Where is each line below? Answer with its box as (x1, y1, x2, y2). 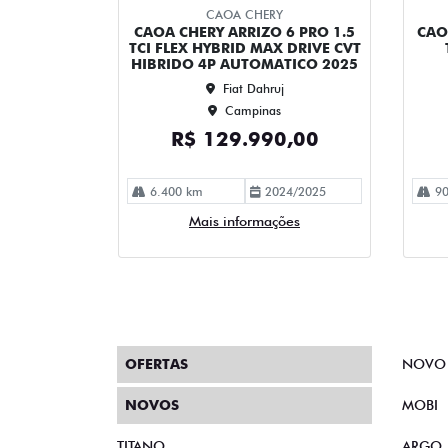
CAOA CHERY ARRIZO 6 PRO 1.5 (134, 23, 355, 40)
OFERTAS (125, 356, 188, 372)
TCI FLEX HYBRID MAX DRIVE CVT (128, 39, 361, 56)
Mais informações (189, 212, 300, 229)
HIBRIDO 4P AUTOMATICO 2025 (131, 55, 358, 72)
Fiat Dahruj (222, 80, 284, 96)
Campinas (225, 102, 281, 118)
